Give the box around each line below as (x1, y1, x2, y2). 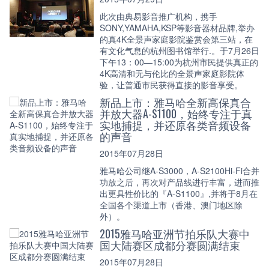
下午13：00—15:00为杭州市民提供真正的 (100, 55, 258, 68)
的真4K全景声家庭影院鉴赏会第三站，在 (100, 32, 253, 45)
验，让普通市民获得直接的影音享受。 (100, 78, 243, 91)
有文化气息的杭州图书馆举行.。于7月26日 (100, 44, 259, 56)
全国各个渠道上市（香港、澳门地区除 (100, 198, 243, 211)
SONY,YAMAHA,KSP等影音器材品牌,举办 (100, 21, 255, 34)
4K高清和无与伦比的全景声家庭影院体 (100, 67, 244, 79)
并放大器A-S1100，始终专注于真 (100, 105, 252, 121)
